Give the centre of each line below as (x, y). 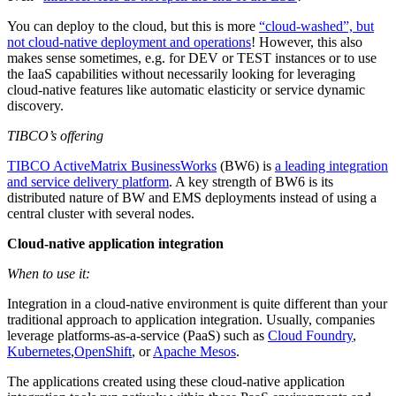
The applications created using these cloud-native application (176, 381)
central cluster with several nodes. (101, 213)
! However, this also (307, 42)
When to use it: (49, 273)
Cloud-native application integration (115, 243)
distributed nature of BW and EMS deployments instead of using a (192, 197)
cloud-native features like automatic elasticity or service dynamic (186, 89)
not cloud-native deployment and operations (129, 42)
